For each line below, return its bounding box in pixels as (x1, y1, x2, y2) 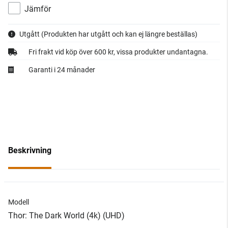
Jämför (24, 4, 51, 14)
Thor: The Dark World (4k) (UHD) (8, 211, 125, 220)
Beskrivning (8, 146, 51, 155)
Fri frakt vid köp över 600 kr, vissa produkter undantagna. (28, 48, 208, 56)
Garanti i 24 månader (28, 66, 95, 74)
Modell (8, 198, 29, 206)
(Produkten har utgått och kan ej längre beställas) (41, 30, 197, 38)
